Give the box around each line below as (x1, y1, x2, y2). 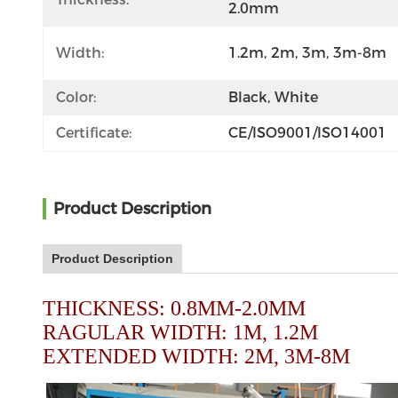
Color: (56, 89, 96, 106)
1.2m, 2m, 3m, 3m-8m (228, 44, 386, 61)
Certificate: (56, 124, 131, 141)
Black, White (228, 89, 318, 106)
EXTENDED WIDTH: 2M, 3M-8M (43, 345, 361, 368)
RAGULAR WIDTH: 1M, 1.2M (43, 321, 318, 344)
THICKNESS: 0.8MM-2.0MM (43, 297, 306, 320)
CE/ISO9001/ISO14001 (228, 124, 386, 141)
